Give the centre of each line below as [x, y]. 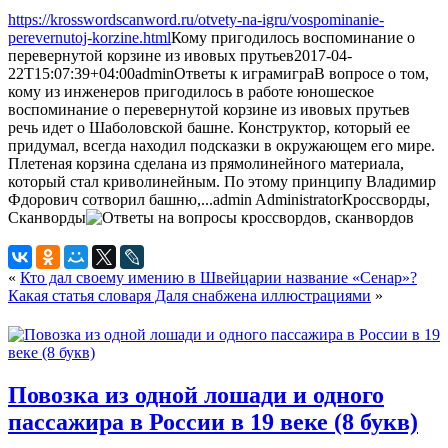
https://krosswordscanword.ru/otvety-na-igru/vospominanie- [196, 19]
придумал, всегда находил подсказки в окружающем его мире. [221, 145]
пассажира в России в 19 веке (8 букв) [213, 421]
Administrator [298, 199]
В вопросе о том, [371, 73]
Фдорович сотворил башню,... [110, 199]
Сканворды [47, 217]
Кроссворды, [386, 199]
